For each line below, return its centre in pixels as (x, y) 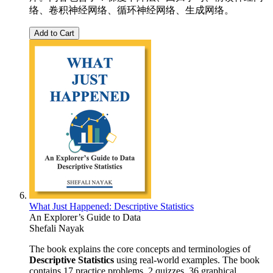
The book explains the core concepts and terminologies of (140, 249)
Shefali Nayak (57, 228)
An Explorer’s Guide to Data (85, 217)
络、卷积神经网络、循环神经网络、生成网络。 (132, 10)
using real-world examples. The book (187, 260)
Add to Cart (54, 33)
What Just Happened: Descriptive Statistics (112, 206)
